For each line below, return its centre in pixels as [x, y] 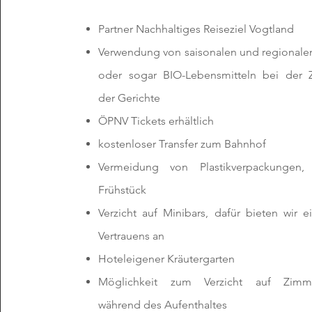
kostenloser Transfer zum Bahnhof [182, 144]
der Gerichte [130, 98]
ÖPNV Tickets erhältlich [156, 121]
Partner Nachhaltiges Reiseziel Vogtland [196, 29]
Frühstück [123, 190]
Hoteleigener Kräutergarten [167, 259]
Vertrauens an [132, 236]
